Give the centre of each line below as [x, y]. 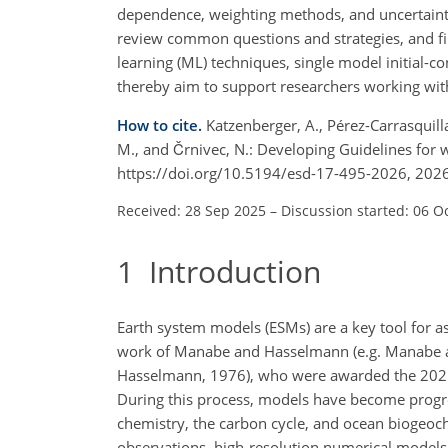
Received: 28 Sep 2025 [191, 210]
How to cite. [161, 124]
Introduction [227, 271]
